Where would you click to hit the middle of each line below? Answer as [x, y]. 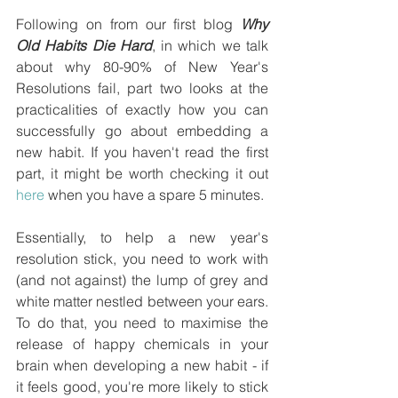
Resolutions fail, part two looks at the [142, 88]
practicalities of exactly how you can [142, 110]
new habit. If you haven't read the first [142, 152]
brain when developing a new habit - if [142, 366]
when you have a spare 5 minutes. [154, 195]
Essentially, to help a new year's [142, 238]
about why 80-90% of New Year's [142, 67]
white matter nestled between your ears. [142, 302]
